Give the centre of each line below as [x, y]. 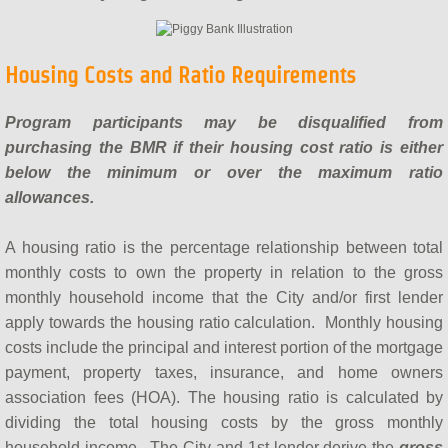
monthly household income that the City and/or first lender [224, 298]
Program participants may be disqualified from [224, 123]
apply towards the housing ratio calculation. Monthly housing [224, 323]
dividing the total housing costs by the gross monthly [224, 423]
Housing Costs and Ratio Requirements [180, 75]
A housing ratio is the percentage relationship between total [224, 248]
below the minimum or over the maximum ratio [224, 173]
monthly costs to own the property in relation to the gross [224, 273]
